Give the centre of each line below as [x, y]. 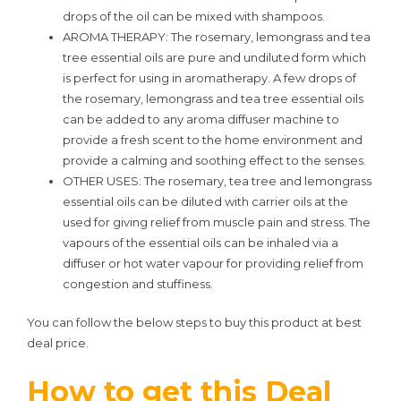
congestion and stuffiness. [138, 284]
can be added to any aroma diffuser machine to [201, 119]
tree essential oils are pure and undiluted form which [214, 58]
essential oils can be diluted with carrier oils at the [205, 202]
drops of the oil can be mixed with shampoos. [194, 17]
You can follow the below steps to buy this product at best [194, 322]
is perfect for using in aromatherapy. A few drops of [209, 78]
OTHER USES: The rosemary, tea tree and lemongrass [217, 181]
